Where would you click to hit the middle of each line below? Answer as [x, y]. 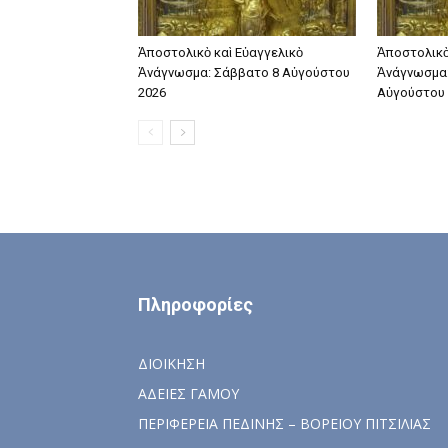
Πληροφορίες [195, 304]
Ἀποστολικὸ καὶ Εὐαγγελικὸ [220, 52]
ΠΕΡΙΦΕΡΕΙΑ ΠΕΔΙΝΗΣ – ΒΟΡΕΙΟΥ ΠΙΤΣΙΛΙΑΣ [284, 423]
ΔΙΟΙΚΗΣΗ [171, 363]
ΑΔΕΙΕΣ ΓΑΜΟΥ [188, 393]
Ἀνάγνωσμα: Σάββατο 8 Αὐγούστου [244, 72]
